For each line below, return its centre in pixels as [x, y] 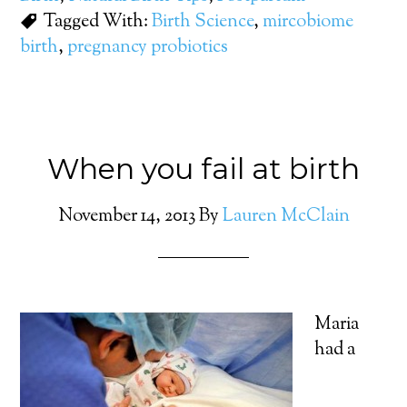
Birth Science [203, 22]
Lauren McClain [286, 217]
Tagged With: [98, 22]
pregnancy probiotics [148, 48]
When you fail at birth [203, 169]
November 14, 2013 [126, 217]
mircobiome [308, 22]
